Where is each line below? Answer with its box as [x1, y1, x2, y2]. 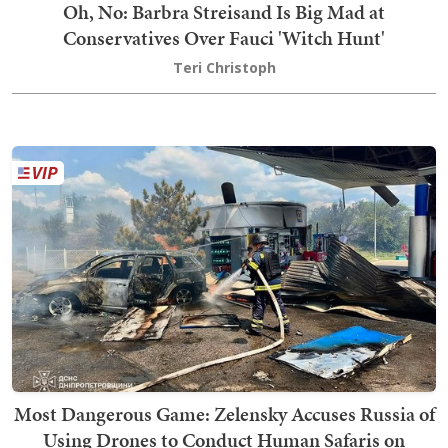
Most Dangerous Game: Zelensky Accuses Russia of [13, 399, 435, 428]
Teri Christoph [172, 57, 276, 77]
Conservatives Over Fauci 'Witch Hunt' [63, 23, 385, 52]
